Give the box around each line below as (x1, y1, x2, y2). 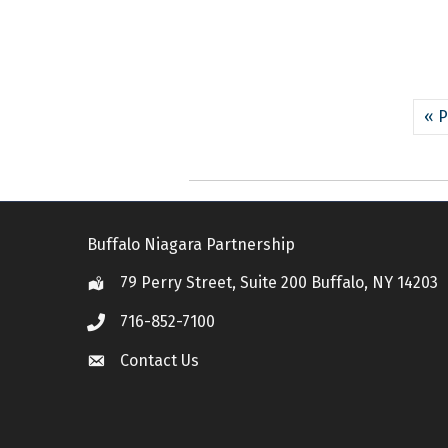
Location (86, 274, 149, 294)
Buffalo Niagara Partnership (87, 234, 295, 254)
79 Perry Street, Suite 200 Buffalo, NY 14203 (120, 272, 438, 292)
